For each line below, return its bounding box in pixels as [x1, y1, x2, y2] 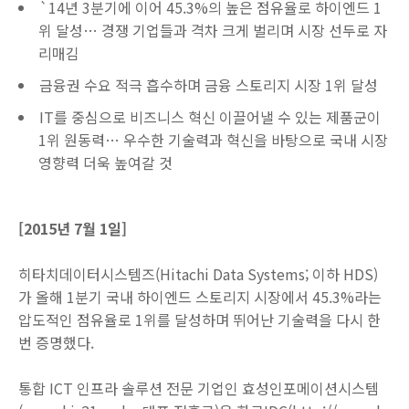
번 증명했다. [18, 331, 94, 353]
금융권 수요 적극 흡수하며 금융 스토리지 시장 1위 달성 [39, 74, 378, 96]
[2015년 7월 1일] [18, 217, 131, 239]
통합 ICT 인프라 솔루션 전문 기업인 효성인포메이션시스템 [18, 377, 379, 399]
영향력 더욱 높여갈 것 [38, 152, 173, 173]
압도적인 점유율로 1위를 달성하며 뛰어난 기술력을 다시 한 [18, 309, 381, 330]
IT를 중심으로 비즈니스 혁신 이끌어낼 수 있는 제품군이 [39, 106, 381, 128]
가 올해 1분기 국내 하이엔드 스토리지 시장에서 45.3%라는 [18, 286, 382, 308]
